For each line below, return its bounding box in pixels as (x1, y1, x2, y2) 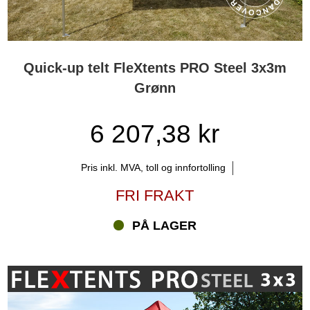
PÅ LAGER (131, 218, 197, 232)
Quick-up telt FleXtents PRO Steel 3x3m (23, 60, 286, 76)
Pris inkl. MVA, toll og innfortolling (81, 161, 226, 173)
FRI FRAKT (116, 186, 194, 204)
